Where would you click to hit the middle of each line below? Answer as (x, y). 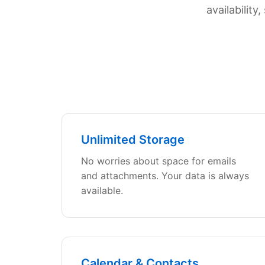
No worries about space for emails (159, 161)
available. (102, 190)
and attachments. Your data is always (165, 176)
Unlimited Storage (133, 140)
